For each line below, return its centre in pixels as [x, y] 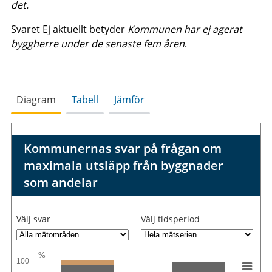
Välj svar [34, 219]
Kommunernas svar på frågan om [122, 148]
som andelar [60, 182]
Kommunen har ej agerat [185, 29]
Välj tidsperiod [171, 219]
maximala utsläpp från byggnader [123, 165]
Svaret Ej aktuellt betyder [69, 29]
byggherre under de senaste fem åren [97, 43]
